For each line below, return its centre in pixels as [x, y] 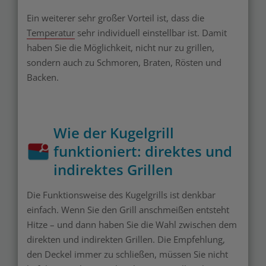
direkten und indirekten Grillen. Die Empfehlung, [126, 240]
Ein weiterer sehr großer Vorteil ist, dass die [115, 18]
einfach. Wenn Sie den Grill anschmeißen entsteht [128, 210]
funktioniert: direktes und [143, 151]
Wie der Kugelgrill [114, 133]
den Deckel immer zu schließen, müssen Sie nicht [127, 254]
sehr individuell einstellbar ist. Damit [151, 33]
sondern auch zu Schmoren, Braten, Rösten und [124, 63]
